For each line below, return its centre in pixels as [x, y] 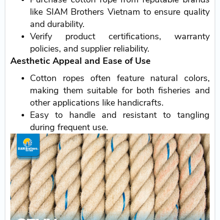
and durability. [57, 24]
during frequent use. [69, 127]
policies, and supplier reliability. [90, 49]
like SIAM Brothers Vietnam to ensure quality [120, 12]
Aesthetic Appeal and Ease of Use [81, 61]
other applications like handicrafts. [97, 103]
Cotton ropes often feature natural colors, [120, 78]
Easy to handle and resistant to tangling [120, 115]
